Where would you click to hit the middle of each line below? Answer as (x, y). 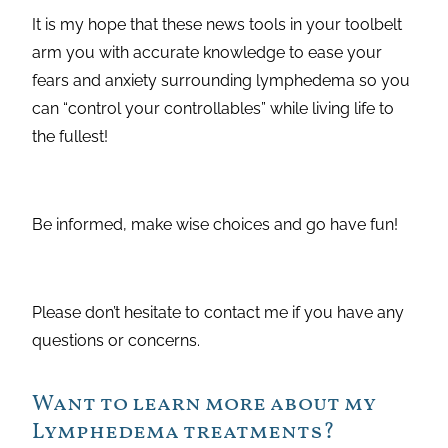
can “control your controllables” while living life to (213, 109)
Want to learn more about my (204, 405)
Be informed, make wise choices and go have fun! (215, 225)
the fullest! (72, 137)
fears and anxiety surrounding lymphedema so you (221, 81)
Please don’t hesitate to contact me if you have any (218, 313)
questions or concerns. (116, 341)
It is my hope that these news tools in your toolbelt (217, 25)
